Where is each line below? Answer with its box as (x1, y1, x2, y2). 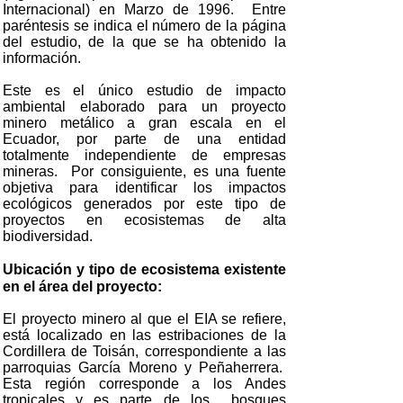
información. (3, 50, 85, 66)
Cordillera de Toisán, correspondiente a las (3, 344, 286, 359)
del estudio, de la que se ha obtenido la (3, 34, 286, 49)
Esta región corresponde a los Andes (3, 376, 286, 391)
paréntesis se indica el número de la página (3, 18, 286, 33)
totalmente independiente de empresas (3, 148, 286, 163)
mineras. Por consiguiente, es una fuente (3, 164, 286, 179)
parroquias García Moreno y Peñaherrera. (3, 360, 286, 375)
